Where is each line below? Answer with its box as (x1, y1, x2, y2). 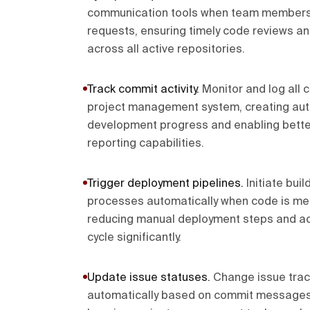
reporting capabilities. (87, 138, 204, 149)
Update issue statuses (87, 273, 208, 284)
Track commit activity (87, 84, 197, 95)
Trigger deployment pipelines (87, 179, 241, 190)
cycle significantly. (87, 232, 181, 244)
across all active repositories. (87, 44, 245, 55)
